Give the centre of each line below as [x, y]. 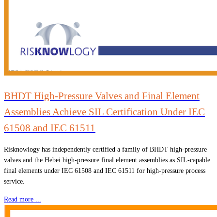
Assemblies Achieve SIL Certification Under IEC [104, 112]
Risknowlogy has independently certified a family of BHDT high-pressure [105, 149]
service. [14, 181]
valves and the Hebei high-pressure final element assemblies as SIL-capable [107, 160]
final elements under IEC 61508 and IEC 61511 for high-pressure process [105, 170]
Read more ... [23, 199]
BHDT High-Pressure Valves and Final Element [102, 96]
